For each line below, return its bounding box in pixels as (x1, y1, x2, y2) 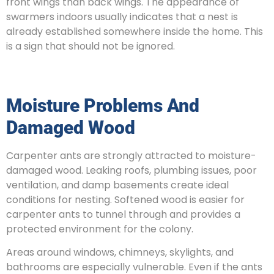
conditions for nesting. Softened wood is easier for (6, 192, 245, 207)
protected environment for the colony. (6, 221, 193, 236)
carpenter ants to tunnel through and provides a (6, 207, 240, 221)
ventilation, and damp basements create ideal (6, 177, 229, 192)
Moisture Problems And (6, 94, 199, 116)
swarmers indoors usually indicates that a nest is (6, 10, 238, 24)
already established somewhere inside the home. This (6, 24, 263, 39)
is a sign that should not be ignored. (6, 39, 175, 54)
